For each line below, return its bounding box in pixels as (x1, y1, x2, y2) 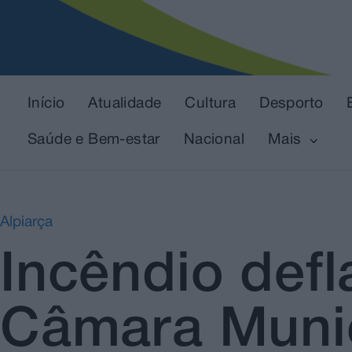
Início (27, 97, 65, 112)
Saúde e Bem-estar (27, 133, 160, 148)
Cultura (185, 97, 236, 112)
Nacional (183, 133, 245, 148)
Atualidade (88, 97, 162, 112)
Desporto (259, 97, 324, 112)
